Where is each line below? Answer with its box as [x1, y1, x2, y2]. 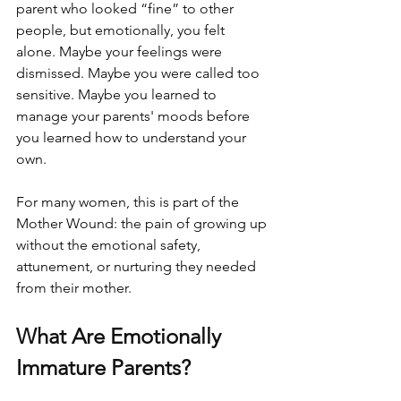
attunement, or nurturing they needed [16, 257, 260, 275]
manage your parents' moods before [16, 107, 253, 124]
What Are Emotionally [16, 322, 226, 349]
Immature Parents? [16, 354, 191, 380]
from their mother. [16, 278, 132, 296]
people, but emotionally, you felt [16, 21, 228, 38]
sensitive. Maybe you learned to [16, 85, 220, 103]
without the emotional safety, [16, 235, 204, 253]
